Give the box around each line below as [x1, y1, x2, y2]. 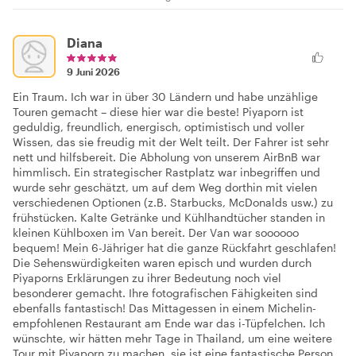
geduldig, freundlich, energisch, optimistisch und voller [13, 119, 304, 133]
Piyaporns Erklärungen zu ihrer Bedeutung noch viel [13, 270, 281, 284]
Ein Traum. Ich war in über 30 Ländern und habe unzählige [13, 89, 318, 103]
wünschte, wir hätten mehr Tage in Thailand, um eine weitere [13, 331, 332, 345]
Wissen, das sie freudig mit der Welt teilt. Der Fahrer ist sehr [13, 134, 329, 149]
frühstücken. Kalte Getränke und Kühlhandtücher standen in [13, 210, 325, 224]
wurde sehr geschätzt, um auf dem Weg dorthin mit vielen [13, 180, 317, 194]
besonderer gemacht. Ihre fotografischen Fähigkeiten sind [13, 285, 318, 300]
